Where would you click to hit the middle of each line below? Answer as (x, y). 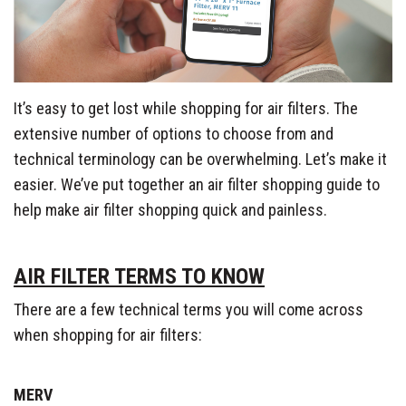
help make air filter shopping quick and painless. (170, 209)
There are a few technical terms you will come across (188, 309)
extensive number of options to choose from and (174, 133)
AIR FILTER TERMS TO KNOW (139, 276)
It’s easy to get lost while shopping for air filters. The (186, 108)
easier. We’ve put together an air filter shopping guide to (197, 184)
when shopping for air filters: (108, 334)
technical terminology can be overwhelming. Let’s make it (200, 159)
